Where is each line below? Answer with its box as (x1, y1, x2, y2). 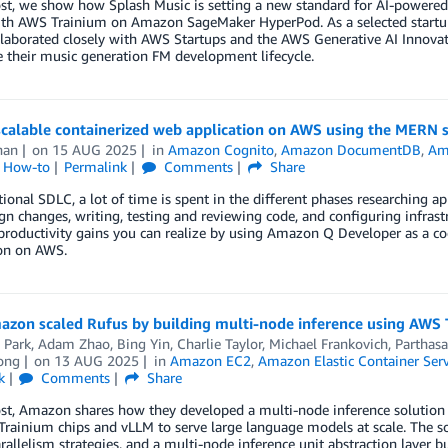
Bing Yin (116, 335, 170, 353)
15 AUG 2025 (52, 141, 138, 159)
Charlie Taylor (176, 335, 262, 353)
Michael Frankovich (268, 335, 388, 353)
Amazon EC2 (170, 352, 252, 370)
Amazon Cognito (168, 141, 275, 159)
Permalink (64, 158, 128, 176)
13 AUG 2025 (54, 352, 140, 370)
